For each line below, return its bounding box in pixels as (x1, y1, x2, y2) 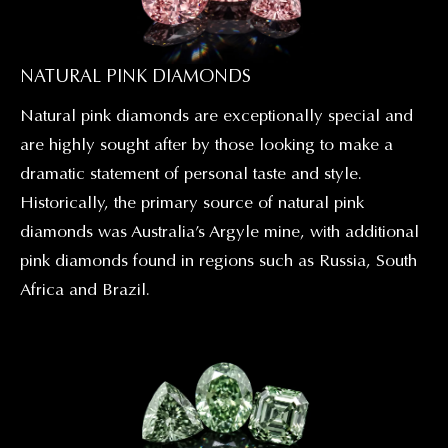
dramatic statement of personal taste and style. (20, 163, 362, 185)
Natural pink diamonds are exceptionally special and (20, 105, 413, 127)
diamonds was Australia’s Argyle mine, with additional (20, 221, 419, 243)
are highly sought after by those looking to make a (20, 134, 393, 156)
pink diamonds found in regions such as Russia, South (20, 250, 417, 272)
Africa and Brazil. (20, 279, 150, 301)
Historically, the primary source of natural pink (20, 192, 364, 214)
